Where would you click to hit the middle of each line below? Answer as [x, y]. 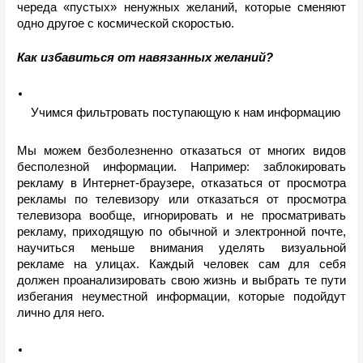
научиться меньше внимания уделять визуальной [181, 248]
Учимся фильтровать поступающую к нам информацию [186, 113]
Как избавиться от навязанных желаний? [145, 57]
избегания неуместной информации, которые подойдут [181, 297]
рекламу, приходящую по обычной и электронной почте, [181, 232]
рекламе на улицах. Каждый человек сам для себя [181, 265]
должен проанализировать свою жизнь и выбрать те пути [181, 281]
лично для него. [61, 313]
